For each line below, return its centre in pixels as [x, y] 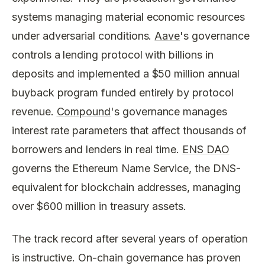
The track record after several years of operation [130, 238]
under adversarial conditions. [83, 36]
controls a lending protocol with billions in [113, 55]
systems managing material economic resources [128, 17]
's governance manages [169, 112]
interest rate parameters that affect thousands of [130, 130]
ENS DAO [206, 149]
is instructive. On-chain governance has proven [126, 257]
